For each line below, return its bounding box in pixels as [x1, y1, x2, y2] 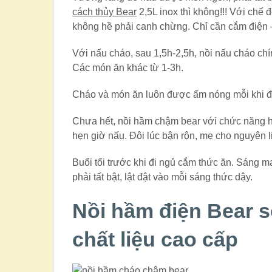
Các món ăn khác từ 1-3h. [72, 63, 184, 73]
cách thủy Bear [72, 7, 137, 18]
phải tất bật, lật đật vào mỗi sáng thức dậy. [72, 172, 253, 183]
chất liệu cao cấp [72, 228, 239, 251]
